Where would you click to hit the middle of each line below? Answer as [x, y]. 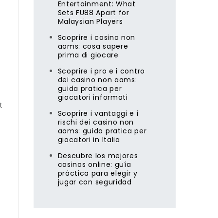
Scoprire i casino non [97, 37]
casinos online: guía [94, 164]
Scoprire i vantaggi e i [98, 113]
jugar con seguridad [95, 182]
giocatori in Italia [89, 140]
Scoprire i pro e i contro [101, 71]
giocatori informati [93, 97]
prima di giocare [88, 55]
